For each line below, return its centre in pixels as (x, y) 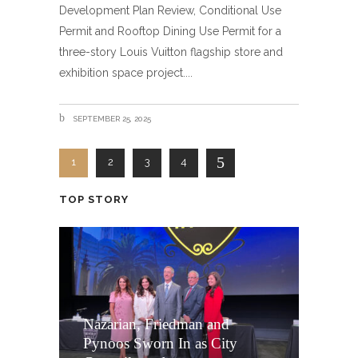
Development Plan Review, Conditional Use (170, 10)
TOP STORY (94, 199)
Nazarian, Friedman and (156, 324)
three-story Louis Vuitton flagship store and (171, 52)
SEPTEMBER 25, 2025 (111, 119)
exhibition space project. (122, 73)
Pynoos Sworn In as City (160, 343)
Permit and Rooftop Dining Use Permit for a (170, 31)
